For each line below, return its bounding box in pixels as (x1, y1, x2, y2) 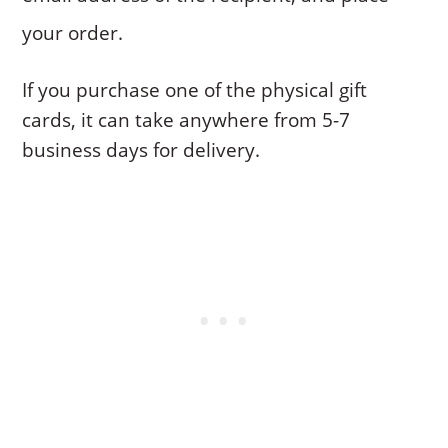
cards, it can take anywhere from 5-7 (22, 106, 351, 133)
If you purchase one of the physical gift (22, 76, 368, 103)
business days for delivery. (22, 136, 261, 163)
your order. (22, 19, 124, 46)
